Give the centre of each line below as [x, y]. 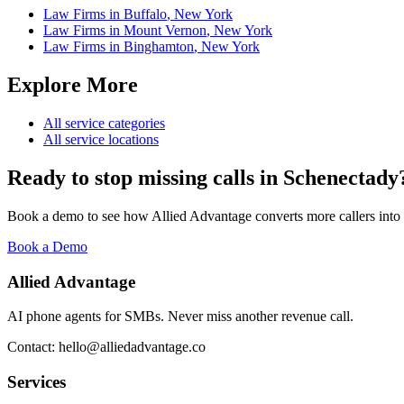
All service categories [104, 124]
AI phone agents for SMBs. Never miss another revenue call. [180, 317]
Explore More [73, 85]
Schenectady [341, 177]
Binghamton [159, 47]
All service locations [101, 140]
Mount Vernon [165, 31]
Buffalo [145, 14]
